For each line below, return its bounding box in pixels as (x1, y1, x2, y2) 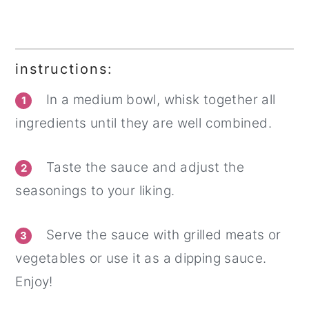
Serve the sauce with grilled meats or (42, 226, 281, 243)
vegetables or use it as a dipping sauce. (15, 250, 267, 266)
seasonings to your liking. (15, 182, 175, 199)
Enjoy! (15, 273, 53, 290)
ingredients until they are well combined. (15, 114, 272, 131)
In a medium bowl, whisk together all (42, 91, 276, 108)
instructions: (15, 60, 114, 77)
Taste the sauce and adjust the (42, 159, 245, 175)
